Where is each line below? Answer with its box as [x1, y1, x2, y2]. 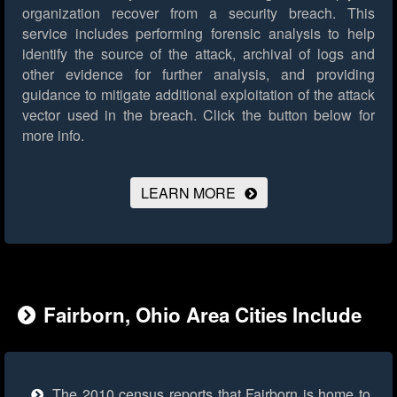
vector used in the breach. [22, 105, 197, 126]
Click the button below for [196, 105, 376, 126]
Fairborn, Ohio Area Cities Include [43, 300, 362, 330]
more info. [22, 125, 84, 146]
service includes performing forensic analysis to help [22, 23, 375, 44]
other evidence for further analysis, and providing [22, 64, 375, 85]
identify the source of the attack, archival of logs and [22, 43, 375, 65]
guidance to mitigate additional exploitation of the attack [22, 84, 375, 105]
